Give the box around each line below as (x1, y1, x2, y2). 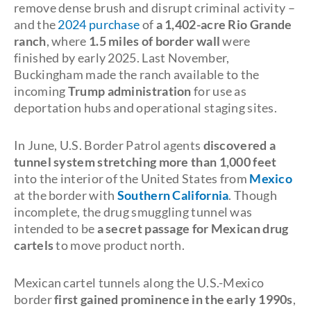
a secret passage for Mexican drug (94, 221, 289, 236)
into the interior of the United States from (14, 171, 247, 186)
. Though (228, 187, 277, 203)
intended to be (14, 221, 95, 236)
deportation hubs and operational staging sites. (14, 100, 278, 115)
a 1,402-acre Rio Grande (155, 17, 292, 32)
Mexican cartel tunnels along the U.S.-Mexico (14, 275, 264, 290)
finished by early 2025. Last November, (14, 50, 230, 65)
